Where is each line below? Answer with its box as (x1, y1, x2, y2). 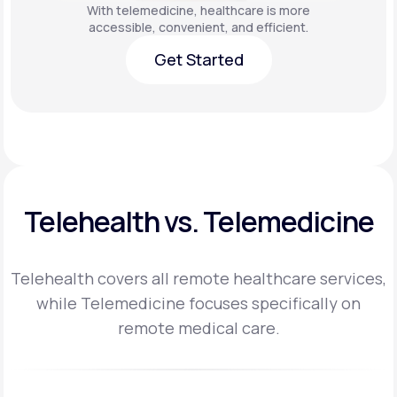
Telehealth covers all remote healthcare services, (11, 268, 386, 290)
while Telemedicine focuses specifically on (36, 292, 361, 315)
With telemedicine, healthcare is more (87, 2, 310, 19)
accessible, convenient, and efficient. (89, 19, 308, 36)
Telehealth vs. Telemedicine (23, 202, 374, 242)
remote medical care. (117, 317, 280, 339)
